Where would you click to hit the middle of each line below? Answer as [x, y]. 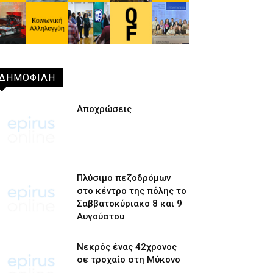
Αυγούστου [100, 216]
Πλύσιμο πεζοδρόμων [123, 178]
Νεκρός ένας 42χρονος [126, 246]
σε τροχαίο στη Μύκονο [128, 259]
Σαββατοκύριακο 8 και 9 [129, 203]
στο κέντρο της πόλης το [131, 190]
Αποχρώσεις [104, 109]
